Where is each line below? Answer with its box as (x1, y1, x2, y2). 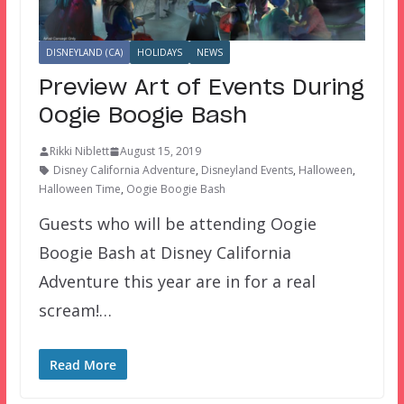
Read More (49, 356, 116, 374)
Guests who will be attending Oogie (38, 213, 317, 235)
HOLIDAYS (136, 46, 182, 60)
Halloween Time (38, 181, 121, 197)
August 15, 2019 (119, 143, 201, 160)
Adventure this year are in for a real (38, 271, 316, 293)
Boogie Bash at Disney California (38, 242, 291, 264)
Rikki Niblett (49, 143, 109, 160)
